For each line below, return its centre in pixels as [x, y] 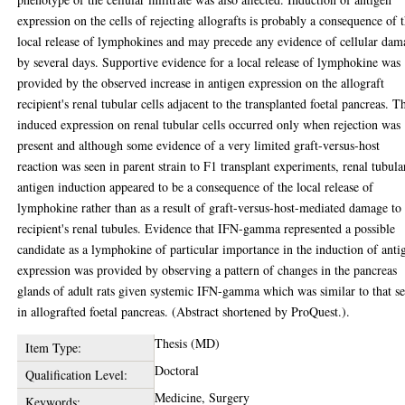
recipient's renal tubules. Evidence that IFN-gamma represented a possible [207, 228]
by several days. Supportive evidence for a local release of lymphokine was [209, 62]
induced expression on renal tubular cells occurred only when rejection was [209, 124]
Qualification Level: [76, 375]
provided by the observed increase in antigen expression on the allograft [201, 83]
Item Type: [53, 348]
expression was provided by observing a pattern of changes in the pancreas [207, 270]
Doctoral [177, 370]
